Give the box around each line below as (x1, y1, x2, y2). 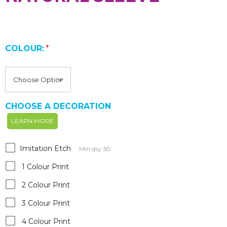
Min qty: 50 (79, 145, 110, 153)
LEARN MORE (11, 117, 54, 125)
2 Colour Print (22, 180, 70, 190)
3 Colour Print (22, 199, 70, 208)
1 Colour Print (22, 162, 69, 172)
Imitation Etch (20, 144, 71, 154)
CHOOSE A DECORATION (5, 101, 111, 111)
